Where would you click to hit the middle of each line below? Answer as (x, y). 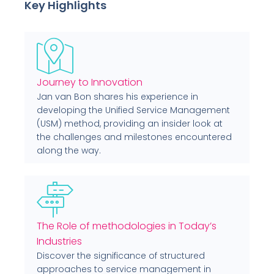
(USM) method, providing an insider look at (130, 123)
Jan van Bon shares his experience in (117, 96)
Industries (59, 241)
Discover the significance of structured (121, 255)
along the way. (69, 150)
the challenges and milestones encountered (134, 137)
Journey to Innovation (90, 82)
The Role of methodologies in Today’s (127, 226)
